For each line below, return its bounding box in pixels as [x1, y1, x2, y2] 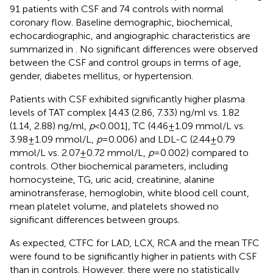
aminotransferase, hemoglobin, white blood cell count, [10, 186, 249, 199]
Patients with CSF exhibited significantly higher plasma [10, 93, 245, 105]
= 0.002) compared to [154, 146, 249, 158]
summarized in [10, 43, 76, 55]
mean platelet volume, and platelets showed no [10, 200, 219, 212]
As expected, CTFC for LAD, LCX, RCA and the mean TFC [10, 236, 260, 249]
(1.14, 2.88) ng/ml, [10, 119, 89, 132]
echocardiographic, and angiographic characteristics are [10, 29, 250, 41]
